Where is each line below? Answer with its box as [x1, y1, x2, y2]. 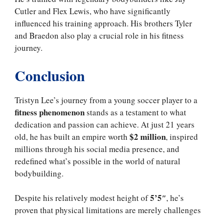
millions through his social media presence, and [15, 143, 179, 154]
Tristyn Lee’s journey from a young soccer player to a [15, 94, 197, 106]
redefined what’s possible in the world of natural [15, 155, 180, 167]
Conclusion [15, 64, 85, 86]
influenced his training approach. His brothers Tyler [15, 18, 192, 29]
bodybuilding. [15, 167, 66, 179]
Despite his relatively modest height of [15, 192, 150, 204]
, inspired [166, 131, 198, 142]
